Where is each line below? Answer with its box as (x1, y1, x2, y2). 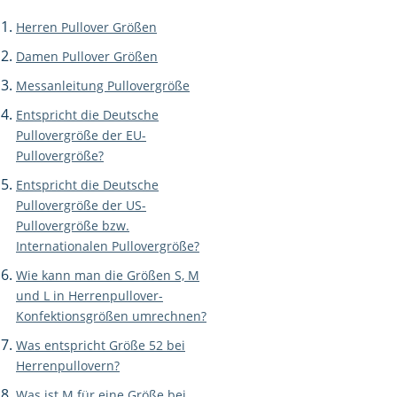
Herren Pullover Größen (16, 19, 157, 35)
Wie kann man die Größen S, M (16, 267, 199, 284)
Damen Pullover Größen (16, 48, 158, 65)
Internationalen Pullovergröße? (16, 237, 199, 254)
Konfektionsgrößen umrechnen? (16, 307, 206, 324)
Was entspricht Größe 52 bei (16, 337, 185, 354)
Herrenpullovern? (16, 357, 120, 374)
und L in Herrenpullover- (16, 287, 163, 304)
